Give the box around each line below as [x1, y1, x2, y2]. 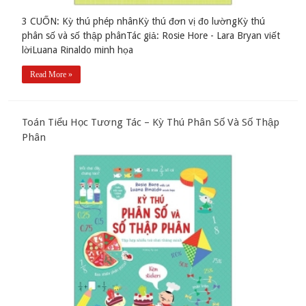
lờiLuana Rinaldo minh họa [22, 44, 134, 56]
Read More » [30, 70, 73, 80]
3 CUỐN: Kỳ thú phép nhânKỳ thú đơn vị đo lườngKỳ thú [22, 16, 266, 27]
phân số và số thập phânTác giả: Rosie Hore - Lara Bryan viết [22, 30, 281, 42]
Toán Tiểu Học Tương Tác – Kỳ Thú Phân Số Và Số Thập [22, 116, 280, 129]
